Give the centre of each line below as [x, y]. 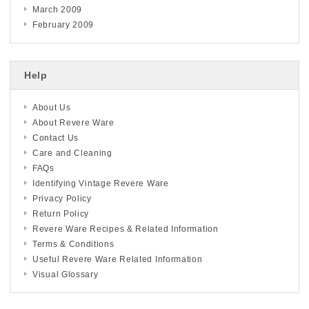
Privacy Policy [62, 198]
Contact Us [56, 138]
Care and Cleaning [72, 153]
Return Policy [61, 213]
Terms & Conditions [73, 244]
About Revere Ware [73, 122]
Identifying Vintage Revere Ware [101, 183]
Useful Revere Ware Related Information [118, 259]
